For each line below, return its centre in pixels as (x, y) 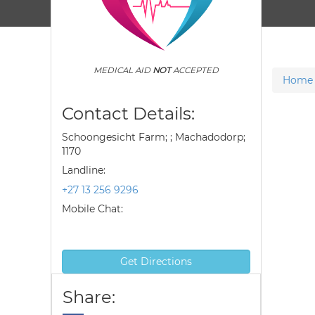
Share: (89, 297)
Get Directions (156, 262)
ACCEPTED (195, 70)
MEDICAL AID (123, 70)
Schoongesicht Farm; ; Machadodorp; (154, 137)
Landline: (84, 170)
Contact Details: (128, 114)
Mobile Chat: (92, 209)
